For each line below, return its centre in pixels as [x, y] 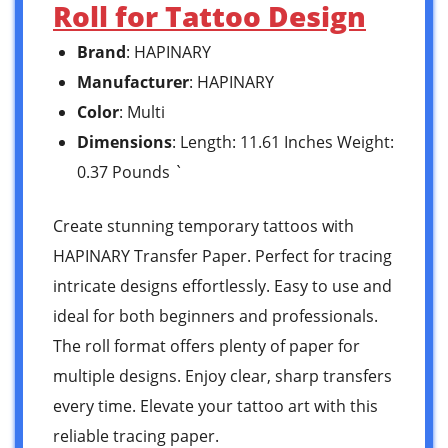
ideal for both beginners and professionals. [215, 315]
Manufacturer [133, 81]
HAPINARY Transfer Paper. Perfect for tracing [222, 255]
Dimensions [124, 141]
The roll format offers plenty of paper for [206, 345]
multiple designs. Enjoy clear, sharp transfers [222, 375]
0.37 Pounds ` [130, 171]
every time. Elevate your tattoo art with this [215, 405]
